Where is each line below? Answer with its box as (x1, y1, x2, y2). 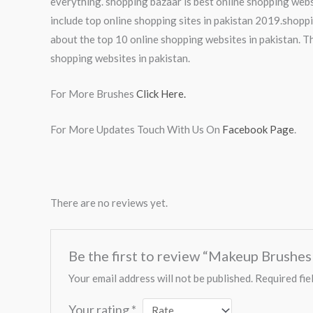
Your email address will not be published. (68, 271, 254, 284)
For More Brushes (50, 87, 136, 100)
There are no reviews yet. (50, 196, 168, 209)
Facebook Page (222, 122, 294, 136)
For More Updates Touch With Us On (50, 122, 222, 136)
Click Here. (136, 87, 186, 100)
